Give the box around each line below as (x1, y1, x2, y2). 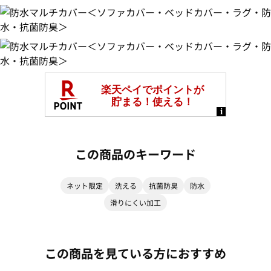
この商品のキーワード (75, 145, 196, 163)
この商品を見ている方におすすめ (45, 244, 226, 262)
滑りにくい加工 (110, 197, 161, 207)
